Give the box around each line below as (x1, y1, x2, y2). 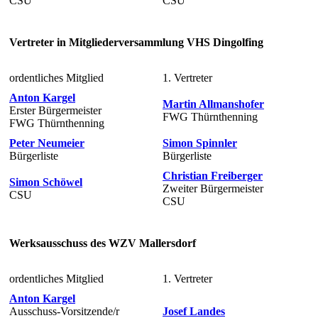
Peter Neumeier (9, 136, 84, 149)
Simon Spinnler (163, 136, 237, 149)
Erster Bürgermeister (9, 104, 102, 116)
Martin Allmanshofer (163, 97, 264, 110)
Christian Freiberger (163, 169, 263, 182)
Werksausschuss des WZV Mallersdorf (9, 237, 196, 250)
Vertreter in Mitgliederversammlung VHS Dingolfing (9, 36, 263, 49)
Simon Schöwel (9, 175, 82, 188)
